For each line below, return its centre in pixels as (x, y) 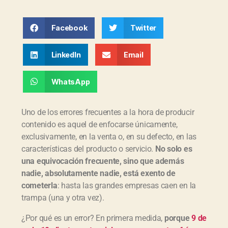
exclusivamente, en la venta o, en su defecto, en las (109, 136)
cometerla (39, 185)
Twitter (143, 28)
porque (178, 218)
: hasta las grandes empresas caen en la (127, 185)
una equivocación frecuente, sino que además (103, 161)
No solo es (174, 149)
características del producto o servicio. (88, 149)
